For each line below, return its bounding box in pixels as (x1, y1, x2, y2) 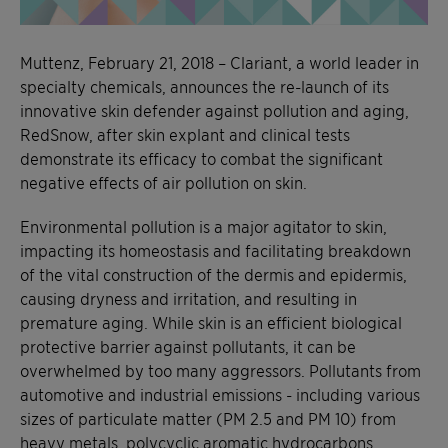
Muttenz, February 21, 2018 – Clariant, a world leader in (20, 51, 419, 72)
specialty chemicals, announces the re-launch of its (20, 75, 389, 96)
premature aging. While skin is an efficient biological (20, 311, 402, 332)
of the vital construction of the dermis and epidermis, (20, 263, 407, 284)
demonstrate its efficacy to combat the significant (20, 147, 383, 168)
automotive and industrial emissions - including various (20, 383, 420, 404)
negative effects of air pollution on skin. (20, 171, 307, 192)
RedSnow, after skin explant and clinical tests (20, 123, 350, 144)
